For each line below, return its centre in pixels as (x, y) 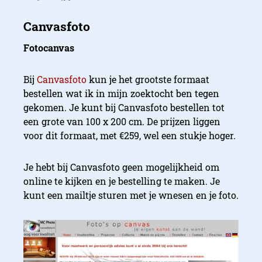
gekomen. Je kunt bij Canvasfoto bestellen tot (124, 108)
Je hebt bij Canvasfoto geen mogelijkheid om (121, 167)
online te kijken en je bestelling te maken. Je (122, 181)
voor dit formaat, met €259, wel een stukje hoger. (130, 136)
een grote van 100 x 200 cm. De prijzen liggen (122, 122)
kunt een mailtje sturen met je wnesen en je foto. (131, 195)
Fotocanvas (49, 48)
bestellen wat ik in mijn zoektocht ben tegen (121, 94)
